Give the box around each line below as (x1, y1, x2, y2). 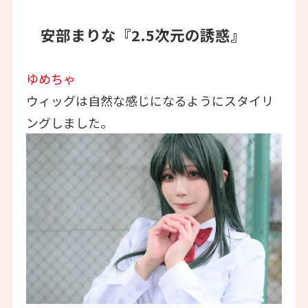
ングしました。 (25, 113, 113, 132)
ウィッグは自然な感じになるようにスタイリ (25, 91, 274, 110)
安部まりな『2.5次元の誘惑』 (41, 24, 246, 46)
